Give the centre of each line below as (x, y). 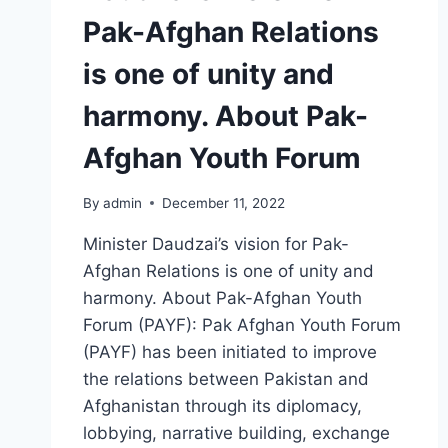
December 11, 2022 (224, 202)
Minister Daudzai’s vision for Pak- (216, 243)
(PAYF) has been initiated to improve (230, 351)
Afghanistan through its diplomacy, (222, 405)
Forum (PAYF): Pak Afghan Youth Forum (242, 324)
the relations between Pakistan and (226, 378)
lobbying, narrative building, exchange (236, 432)
